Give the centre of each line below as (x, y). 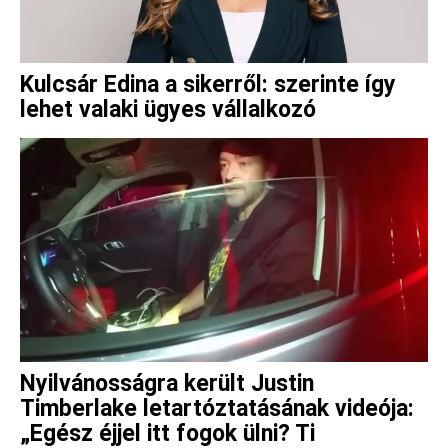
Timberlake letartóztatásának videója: (217, 409)
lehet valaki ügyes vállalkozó (168, 109)
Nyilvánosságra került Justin (167, 384)
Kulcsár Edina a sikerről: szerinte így (208, 84)
